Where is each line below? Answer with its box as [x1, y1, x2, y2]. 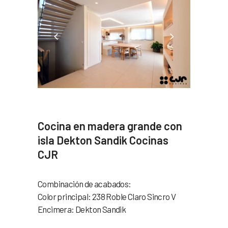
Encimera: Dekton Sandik [38, 204, 126, 214]
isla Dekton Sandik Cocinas [38, 133, 168, 147]
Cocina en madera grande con [38, 119, 182, 132]
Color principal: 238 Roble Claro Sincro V [38, 191, 176, 202]
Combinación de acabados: [38, 178, 131, 189]
